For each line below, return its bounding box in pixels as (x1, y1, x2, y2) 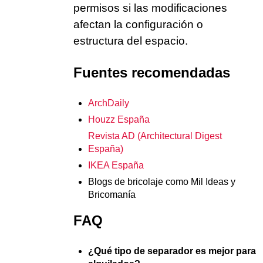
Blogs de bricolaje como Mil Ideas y (88, 176, 235, 187)
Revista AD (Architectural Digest (88, 130, 222, 141)
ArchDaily (88, 97, 129, 108)
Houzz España (88, 114, 150, 124)
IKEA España (88, 160, 144, 170)
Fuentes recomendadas (73, 64, 230, 80)
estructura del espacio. (73, 34, 188, 47)
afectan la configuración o (73, 18, 203, 31)
